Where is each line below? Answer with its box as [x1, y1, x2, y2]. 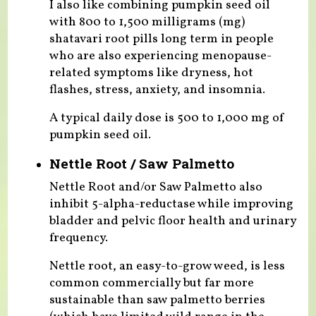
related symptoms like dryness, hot [49, 64, 253, 83]
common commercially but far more [49, 274, 254, 292]
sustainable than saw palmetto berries [49, 291, 265, 309]
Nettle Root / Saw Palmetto [49, 154, 234, 173]
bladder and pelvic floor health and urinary [49, 212, 296, 230]
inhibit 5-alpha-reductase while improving [49, 195, 293, 213]
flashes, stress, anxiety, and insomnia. [49, 81, 265, 99]
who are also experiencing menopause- [49, 47, 272, 66]
